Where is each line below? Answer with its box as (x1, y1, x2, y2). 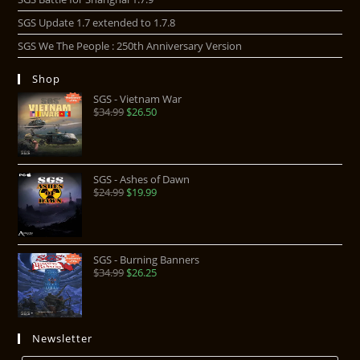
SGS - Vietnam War (93, 92, 182, 106)
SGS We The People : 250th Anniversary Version (18, 39, 243, 53)
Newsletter (32, 331, 93, 346)
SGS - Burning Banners (93, 252, 200, 267)
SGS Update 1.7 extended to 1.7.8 (18, 15, 176, 30)
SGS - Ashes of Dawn (93, 172, 190, 186)
